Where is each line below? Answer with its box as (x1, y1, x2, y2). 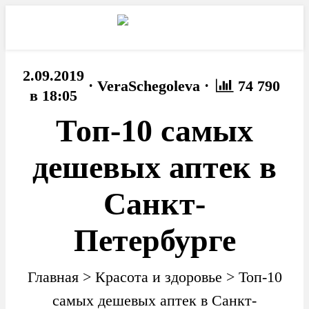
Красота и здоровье (94, 268, 222, 286)
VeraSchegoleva (97, 77, 200, 94)
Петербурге (73, 223, 236, 259)
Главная (27, 268, 79, 286)
